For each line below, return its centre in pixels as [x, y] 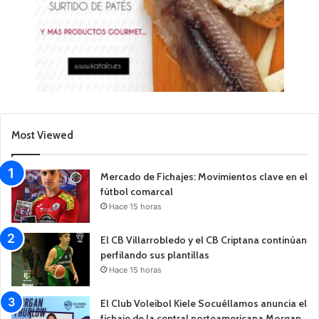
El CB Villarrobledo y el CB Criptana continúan [204, 240]
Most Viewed [42, 135]
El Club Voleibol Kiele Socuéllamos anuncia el [204, 303]
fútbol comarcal [137, 191]
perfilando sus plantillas [155, 255]
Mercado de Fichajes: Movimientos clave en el [204, 176]
